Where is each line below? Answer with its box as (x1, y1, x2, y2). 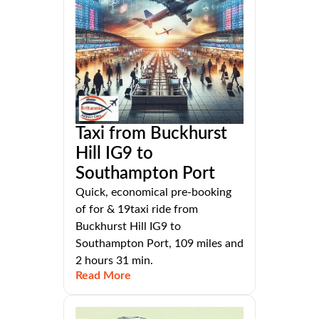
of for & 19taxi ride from (75, 204, 198, 216)
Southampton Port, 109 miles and (75, 238, 244, 250)
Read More (75, 270, 131, 282)
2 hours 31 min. (75, 255, 153, 267)
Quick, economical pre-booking (75, 187, 231, 199)
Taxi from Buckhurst (75, 125, 227, 143)
